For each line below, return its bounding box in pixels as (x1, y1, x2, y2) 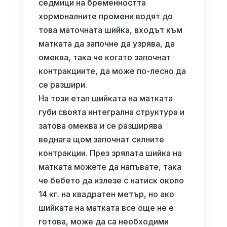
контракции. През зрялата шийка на (38, 147, 182, 158)
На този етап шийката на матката (38, 93, 173, 103)
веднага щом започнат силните (38, 134, 164, 144)
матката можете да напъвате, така (38, 161, 181, 172)
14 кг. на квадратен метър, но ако (38, 188, 174, 199)
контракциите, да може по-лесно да (38, 65, 186, 76)
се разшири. (38, 79, 87, 90)
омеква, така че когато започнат (38, 52, 171, 62)
